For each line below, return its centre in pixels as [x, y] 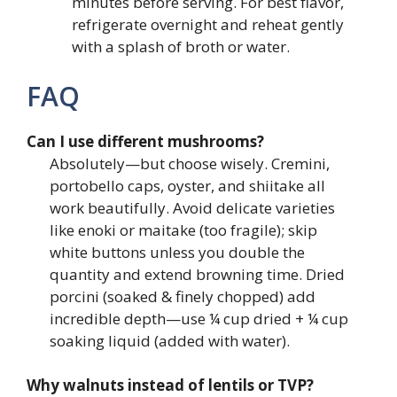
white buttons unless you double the [177, 252]
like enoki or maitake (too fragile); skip [183, 230]
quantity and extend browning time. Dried [197, 274]
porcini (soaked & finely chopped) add [182, 296]
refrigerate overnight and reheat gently [208, 24]
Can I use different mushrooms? [145, 141]
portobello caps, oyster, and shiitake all [187, 185]
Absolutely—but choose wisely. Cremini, [189, 163]
